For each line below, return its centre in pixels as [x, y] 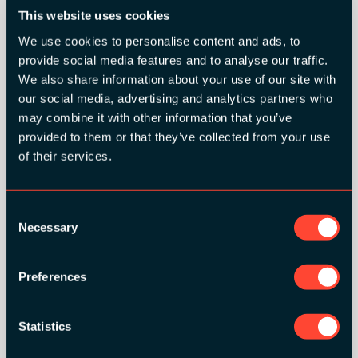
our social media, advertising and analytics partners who [175, 98]
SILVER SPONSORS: [179, 93]
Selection [30, 230]
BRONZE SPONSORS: [179, 249]
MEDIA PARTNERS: [179, 348]
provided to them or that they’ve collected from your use [174, 137]
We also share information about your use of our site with [177, 79]
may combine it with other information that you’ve [155, 117]
